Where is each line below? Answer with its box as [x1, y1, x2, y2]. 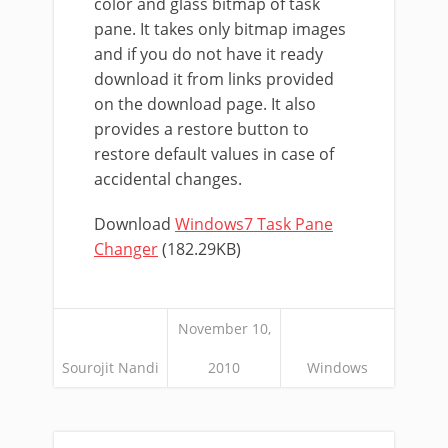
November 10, [177, 318, 271, 338]
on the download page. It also [94, 92, 316, 115]
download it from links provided [94, 67, 334, 90]
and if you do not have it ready [94, 42, 323, 65]
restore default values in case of [94, 142, 334, 165]
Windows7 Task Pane [175, 212, 333, 235]
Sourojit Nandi [62, 357, 159, 377]
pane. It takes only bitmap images [94, 17, 346, 40]
